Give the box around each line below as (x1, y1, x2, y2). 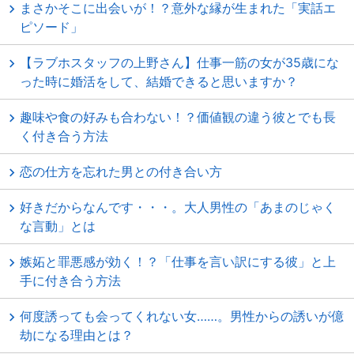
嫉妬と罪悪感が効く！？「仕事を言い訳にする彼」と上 (20, 254, 336, 269)
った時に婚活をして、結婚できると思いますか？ (20, 73, 298, 89)
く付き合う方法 (20, 128, 108, 144)
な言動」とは (20, 218, 96, 234)
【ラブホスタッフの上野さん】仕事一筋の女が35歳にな (20, 55, 339, 70)
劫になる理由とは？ (20, 327, 134, 343)
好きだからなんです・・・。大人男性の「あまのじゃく (20, 199, 336, 215)
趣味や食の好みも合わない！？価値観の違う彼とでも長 (20, 109, 336, 125)
